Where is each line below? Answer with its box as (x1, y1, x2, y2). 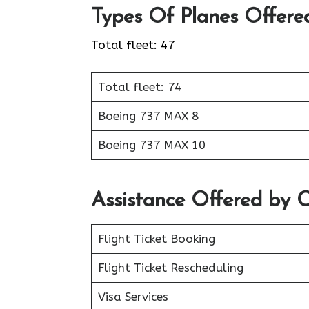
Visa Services (97, 289, 168, 303)
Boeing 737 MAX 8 (97, 109, 199, 123)
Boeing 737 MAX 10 (97, 138, 206, 152)
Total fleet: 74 (97, 80, 181, 94)
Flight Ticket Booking (97, 231, 215, 246)
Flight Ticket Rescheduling (97, 260, 243, 275)
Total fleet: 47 (91, 37, 175, 52)
